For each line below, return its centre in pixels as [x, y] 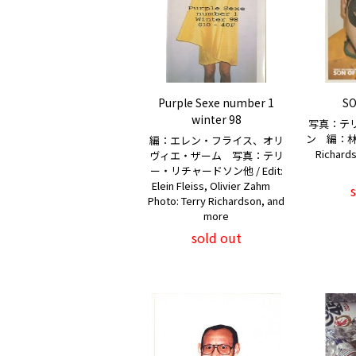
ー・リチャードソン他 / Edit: [216, 170]
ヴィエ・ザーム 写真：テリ [216, 155]
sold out [216, 238]
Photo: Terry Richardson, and [216, 201]
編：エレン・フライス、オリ [216, 140]
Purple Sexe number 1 [216, 103]
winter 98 [216, 119]
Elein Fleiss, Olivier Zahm [216, 186]
